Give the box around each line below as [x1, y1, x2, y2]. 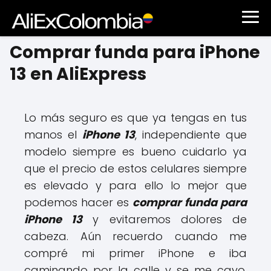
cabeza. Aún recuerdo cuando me [24, 229, 247, 244]
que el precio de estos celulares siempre [24, 161, 247, 176]
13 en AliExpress [10, 62, 146, 86]
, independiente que [135, 127, 247, 142]
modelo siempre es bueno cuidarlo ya [24, 144, 247, 159]
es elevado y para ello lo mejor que [24, 178, 247, 193]
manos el [24, 127, 82, 142]
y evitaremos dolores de [82, 212, 247, 227]
